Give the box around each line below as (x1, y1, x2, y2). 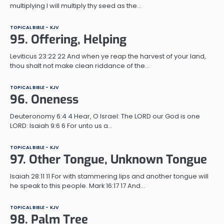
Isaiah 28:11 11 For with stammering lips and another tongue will (10, 171, 208, 181)
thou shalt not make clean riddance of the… (10, 60, 149, 70)
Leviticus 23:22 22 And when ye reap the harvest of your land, (10, 51, 206, 61)
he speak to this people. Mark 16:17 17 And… (10, 180, 145, 190)
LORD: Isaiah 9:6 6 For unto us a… (10, 120, 112, 130)
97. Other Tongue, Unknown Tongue (10, 151, 207, 167)
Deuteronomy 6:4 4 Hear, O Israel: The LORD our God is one (10, 111, 200, 121)
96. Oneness (10, 91, 78, 107)
